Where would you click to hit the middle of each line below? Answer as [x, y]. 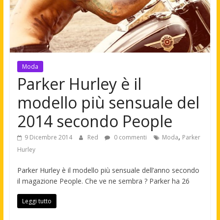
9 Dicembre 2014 [48, 137]
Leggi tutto [37, 201]
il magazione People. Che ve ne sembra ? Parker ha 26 [103, 181]
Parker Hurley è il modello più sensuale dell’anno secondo [108, 170]
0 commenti [129, 137]
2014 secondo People [95, 121]
